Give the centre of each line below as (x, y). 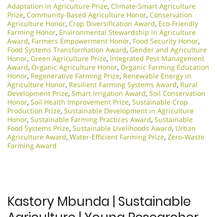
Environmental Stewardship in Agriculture (127, 32)
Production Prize (34, 110)
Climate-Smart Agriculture (153, 6)
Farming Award (32, 145)
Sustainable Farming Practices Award (91, 119)
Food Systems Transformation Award (67, 49)
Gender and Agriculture (168, 49)
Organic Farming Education (165, 67)
